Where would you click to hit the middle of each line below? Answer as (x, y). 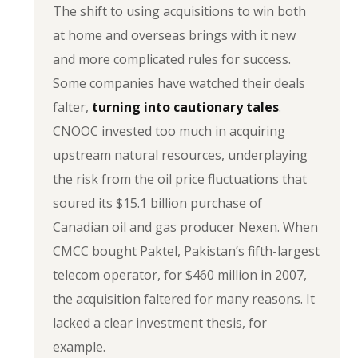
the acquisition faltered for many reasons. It (184, 299)
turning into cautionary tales (186, 107)
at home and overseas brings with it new (175, 35)
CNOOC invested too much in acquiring (169, 131)
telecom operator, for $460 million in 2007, (180, 275)
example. (80, 347)
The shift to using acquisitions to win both (180, 11)
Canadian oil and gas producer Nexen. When (186, 227)
